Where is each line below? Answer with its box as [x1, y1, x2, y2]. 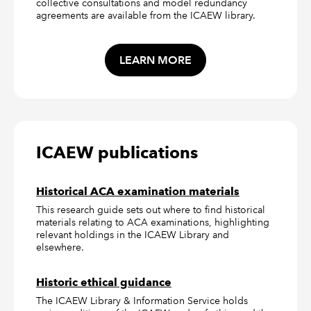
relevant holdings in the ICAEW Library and [36, 228, 229, 242]
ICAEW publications [36, 142, 198, 163]
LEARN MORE [119, 53, 192, 67]
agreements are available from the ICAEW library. [36, 9, 255, 22]
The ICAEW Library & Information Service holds [36, 294, 248, 308]
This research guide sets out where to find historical [36, 203, 265, 217]
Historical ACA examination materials [36, 185, 239, 199]
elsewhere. [36, 241, 84, 254]
